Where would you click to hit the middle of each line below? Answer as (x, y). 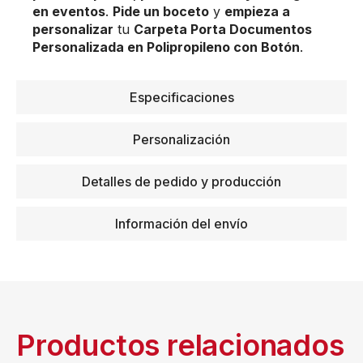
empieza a (257, 11)
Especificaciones (181, 97)
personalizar (73, 29)
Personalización (181, 139)
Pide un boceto (161, 11)
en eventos (69, 11)
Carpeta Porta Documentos (223, 29)
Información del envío (181, 223)
